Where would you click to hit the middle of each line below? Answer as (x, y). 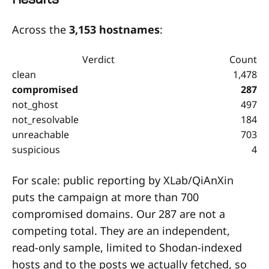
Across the (41, 29)
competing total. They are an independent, (121, 230)
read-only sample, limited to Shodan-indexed (127, 247)
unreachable (41, 134)
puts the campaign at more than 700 (105, 197)
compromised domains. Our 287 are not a (119, 213)
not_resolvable (45, 119)
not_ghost (35, 104)
